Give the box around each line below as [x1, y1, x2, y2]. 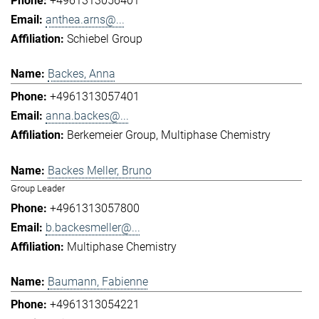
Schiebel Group [67, 31, 142, 46]
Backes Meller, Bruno [48, 163, 152, 177]
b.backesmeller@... [46, 220, 140, 234]
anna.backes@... [46, 109, 129, 123]
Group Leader [11, 182, 65, 194]
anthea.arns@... [46, 12, 125, 26]
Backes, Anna [48, 67, 115, 81]
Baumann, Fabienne [48, 274, 148, 288]
